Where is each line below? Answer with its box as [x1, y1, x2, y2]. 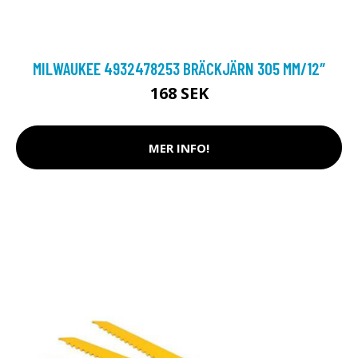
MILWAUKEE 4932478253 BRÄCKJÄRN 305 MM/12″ [33, 58, 325, 78]
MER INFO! [149, 139, 209, 156]
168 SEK [149, 82, 209, 104]
